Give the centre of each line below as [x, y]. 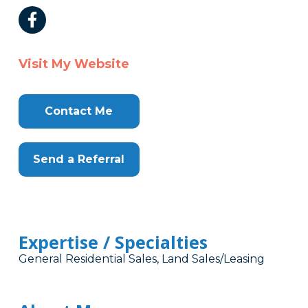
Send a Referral [79, 159]
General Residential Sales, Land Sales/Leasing [141, 259]
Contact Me [79, 111]
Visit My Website [74, 64]
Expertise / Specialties [113, 242]
